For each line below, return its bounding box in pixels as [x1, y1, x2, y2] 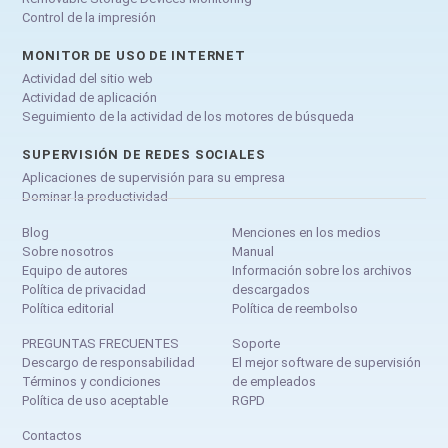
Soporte [232, 335, 280, 351]
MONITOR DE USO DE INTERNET [22, 47, 246, 63]
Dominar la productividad [22, 188, 169, 204]
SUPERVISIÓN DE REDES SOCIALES [22, 146, 267, 162]
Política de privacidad [22, 281, 147, 297]
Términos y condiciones [22, 373, 162, 389]
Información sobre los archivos [232, 262, 412, 278]
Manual [232, 243, 274, 259]
